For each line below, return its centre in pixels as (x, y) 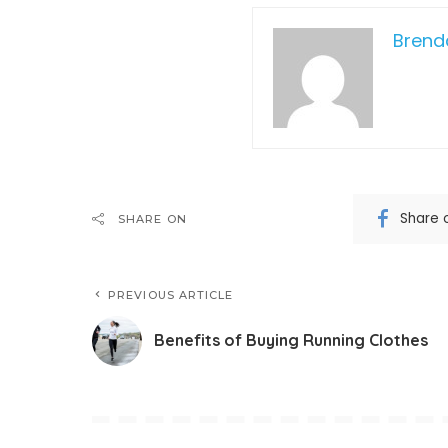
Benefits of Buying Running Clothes (291, 340)
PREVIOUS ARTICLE (171, 294)
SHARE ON (152, 218)
